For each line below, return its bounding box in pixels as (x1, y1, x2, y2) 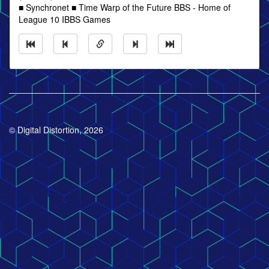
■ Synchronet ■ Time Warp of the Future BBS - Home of (19, 1, 231, 13)
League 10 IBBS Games (19, 13, 110, 25)
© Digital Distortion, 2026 (9, 124, 103, 136)
